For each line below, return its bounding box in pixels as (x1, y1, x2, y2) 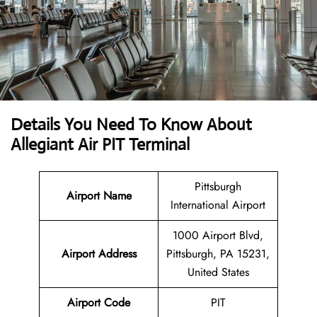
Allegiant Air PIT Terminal (11, 134, 190, 156)
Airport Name (66, 188, 132, 204)
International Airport (171, 197, 265, 214)
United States (187, 264, 249, 281)
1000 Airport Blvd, (173, 227, 263, 244)
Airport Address (61, 246, 137, 263)
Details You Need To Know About (11, 114, 252, 136)
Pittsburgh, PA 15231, (166, 246, 270, 263)
